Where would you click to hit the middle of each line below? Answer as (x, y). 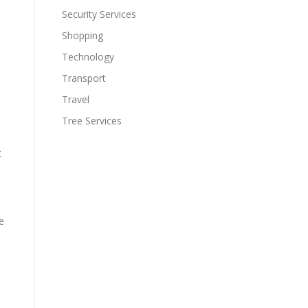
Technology (88, 57)
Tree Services (92, 121)
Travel (76, 99)
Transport (84, 78)
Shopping (82, 35)
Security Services (99, 14)
